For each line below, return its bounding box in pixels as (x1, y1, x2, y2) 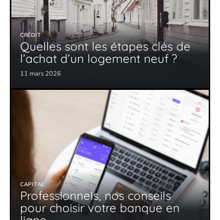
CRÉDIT (20, 31, 41, 39)
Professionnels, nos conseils (20, 188, 171, 203)
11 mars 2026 (20, 69, 61, 78)
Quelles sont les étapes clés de (20, 38, 191, 54)
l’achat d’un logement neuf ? (20, 51, 177, 66)
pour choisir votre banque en (20, 200, 180, 215)
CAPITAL (20, 180, 45, 188)
